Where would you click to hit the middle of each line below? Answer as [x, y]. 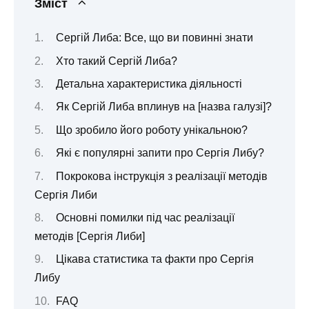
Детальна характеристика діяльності [149, 83]
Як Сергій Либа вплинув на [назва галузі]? [163, 107]
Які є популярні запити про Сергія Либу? [160, 153]
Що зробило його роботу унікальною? [151, 130]
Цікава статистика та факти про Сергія [154, 259]
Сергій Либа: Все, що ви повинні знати [154, 38]
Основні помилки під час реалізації [145, 217]
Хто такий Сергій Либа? [116, 61]
